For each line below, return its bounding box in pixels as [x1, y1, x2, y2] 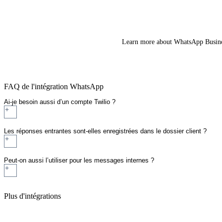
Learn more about [122, 38, 174, 46]
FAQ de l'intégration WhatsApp [4, 82, 104, 91]
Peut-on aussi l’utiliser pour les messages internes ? [4, 157, 154, 165]
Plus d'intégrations [4, 191, 61, 200]
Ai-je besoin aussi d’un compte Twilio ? [4, 98, 115, 106]
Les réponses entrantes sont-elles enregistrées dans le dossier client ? [4, 127, 207, 135]
